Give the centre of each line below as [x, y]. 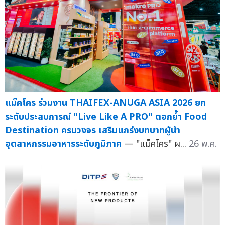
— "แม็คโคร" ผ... [156, 144]
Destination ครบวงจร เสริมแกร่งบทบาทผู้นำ [93, 131]
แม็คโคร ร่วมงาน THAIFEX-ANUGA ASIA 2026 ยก [105, 103]
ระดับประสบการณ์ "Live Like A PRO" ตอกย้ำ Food [106, 117]
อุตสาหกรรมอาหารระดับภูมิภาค [63, 144]
